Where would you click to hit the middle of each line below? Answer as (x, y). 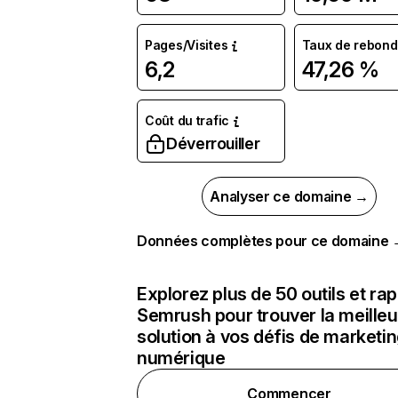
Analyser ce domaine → (289, 196)
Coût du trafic (187, 120)
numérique (181, 358)
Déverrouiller (213, 143)
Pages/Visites (187, 45)
